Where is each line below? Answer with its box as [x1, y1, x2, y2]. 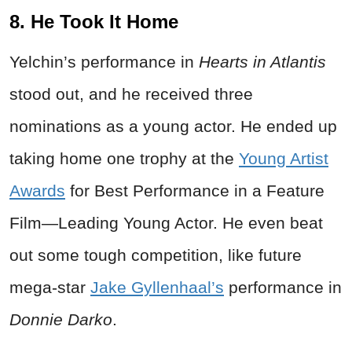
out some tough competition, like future [9, 246, 302, 265]
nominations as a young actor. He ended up [9, 117, 337, 136]
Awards [9, 181, 65, 200]
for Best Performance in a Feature [65, 181, 324, 200]
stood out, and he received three [9, 85, 253, 104]
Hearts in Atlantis [199, 53, 326, 71]
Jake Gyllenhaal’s [90, 278, 224, 297]
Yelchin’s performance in [9, 53, 199, 71]
